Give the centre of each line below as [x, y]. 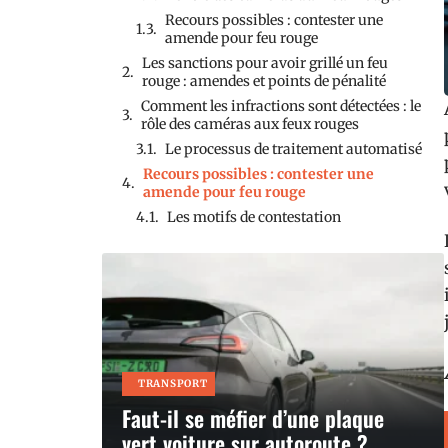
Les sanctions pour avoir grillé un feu [265, 63]
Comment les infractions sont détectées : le [281, 106]
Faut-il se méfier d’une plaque [253, 418]
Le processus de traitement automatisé [293, 149]
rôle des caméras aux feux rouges [250, 124]
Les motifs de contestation [254, 217]
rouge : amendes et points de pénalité [264, 81]
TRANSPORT [173, 383]
